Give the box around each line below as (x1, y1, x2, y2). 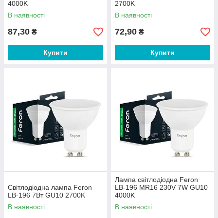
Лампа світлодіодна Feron (115, 176, 198, 184)
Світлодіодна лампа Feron (8, 183, 92, 192)
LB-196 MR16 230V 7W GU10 (115, 183, 208, 192)
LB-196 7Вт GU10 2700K (8, 191, 85, 200)
